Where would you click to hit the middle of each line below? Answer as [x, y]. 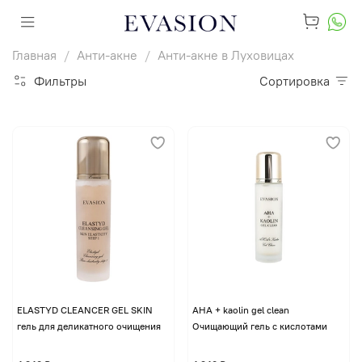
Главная [34, 55]
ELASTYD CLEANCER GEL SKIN [84, 309]
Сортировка [299, 81]
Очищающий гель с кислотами [259, 326]
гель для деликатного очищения [88, 326]
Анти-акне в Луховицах [226, 55]
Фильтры [60, 81]
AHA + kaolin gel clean [240, 309]
